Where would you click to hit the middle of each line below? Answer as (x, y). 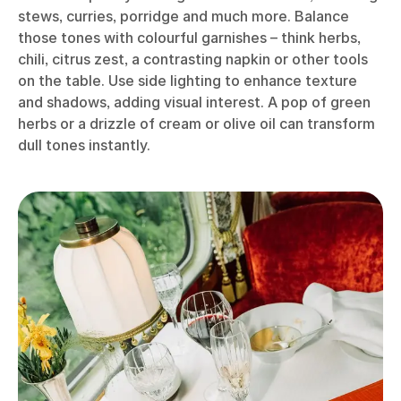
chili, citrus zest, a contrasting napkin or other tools (193, 60)
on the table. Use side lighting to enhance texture (188, 81)
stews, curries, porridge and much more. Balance (183, 17)
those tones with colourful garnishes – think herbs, (189, 38)
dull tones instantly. (84, 145)
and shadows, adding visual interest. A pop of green (194, 102)
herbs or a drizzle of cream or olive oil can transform (196, 124)
